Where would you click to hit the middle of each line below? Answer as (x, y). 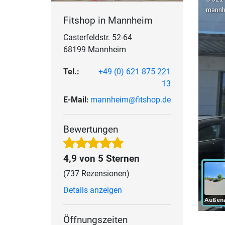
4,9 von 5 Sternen (101, 159)
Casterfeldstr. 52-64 (98, 38)
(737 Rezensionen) (96, 174)
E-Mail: (76, 100)
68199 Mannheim (95, 50)
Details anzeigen (93, 190)
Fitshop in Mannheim (108, 21)
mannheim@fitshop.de (131, 100)
